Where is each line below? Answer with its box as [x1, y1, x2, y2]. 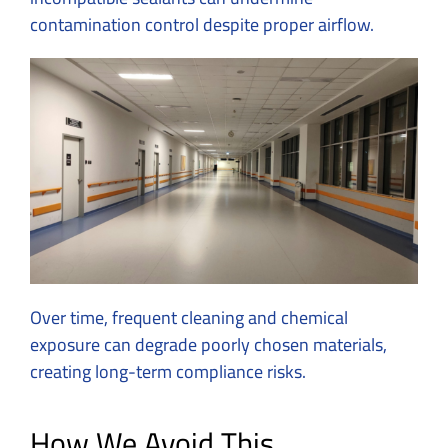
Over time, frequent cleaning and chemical [30, 301, 348, 335]
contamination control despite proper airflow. [30, 8, 374, 42]
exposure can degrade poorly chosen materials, [30, 328, 387, 362]
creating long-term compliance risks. [30, 355, 306, 389]
